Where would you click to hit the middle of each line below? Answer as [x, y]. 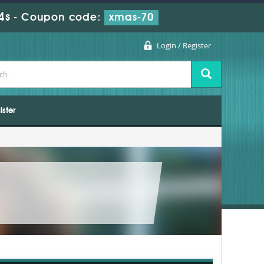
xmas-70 [132, 18]
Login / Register [184, 45]
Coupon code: [63, 18]
